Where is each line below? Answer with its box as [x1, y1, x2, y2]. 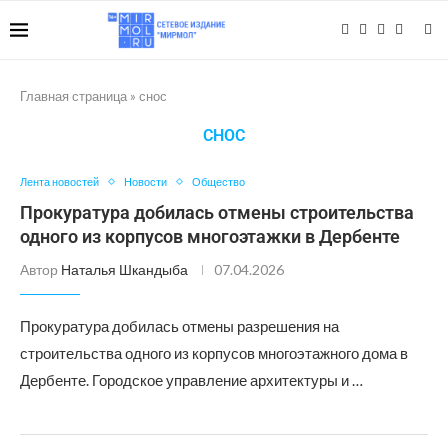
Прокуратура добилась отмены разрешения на [20, 317, 339, 335]
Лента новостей [20, 175, 99, 188]
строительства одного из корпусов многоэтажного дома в [20, 344, 408, 362]
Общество [192, 175, 245, 188]
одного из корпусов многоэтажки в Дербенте [20, 226, 400, 247]
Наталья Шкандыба [61, 261, 188, 278]
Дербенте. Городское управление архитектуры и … [20, 371, 363, 389]
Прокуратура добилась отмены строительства [20, 202, 414, 223]
